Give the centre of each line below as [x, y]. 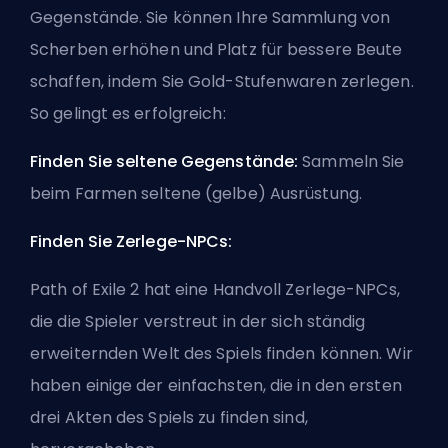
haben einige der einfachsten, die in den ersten [216, 385]
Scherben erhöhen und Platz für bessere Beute [216, 49]
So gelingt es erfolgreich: [128, 113]
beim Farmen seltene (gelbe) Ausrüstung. [196, 193]
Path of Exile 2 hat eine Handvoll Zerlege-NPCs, [215, 289]
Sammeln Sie [353, 161]
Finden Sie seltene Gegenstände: [166, 161]
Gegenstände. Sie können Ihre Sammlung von [210, 17]
